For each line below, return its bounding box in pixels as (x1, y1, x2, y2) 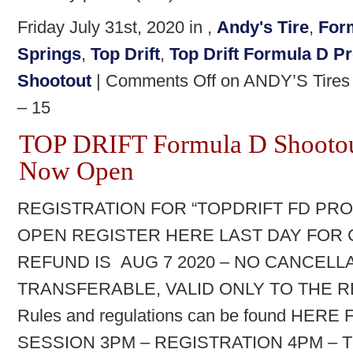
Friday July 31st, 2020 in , (17, 17, 217, 37)
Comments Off (106, 71, 216, 91)
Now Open (19, 157, 134, 185)
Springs (17, 44, 81, 64)
